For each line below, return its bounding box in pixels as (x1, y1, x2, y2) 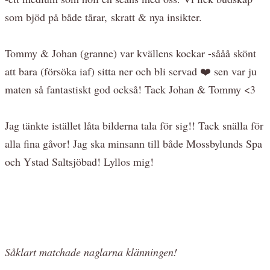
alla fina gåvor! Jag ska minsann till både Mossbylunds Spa (5, 136, 262, 151)
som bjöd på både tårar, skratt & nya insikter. (5, 9, 202, 24)
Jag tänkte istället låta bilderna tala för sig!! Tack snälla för (5, 118, 263, 133)
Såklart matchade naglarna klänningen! (5, 244, 181, 259)
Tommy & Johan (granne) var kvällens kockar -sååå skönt (5, 45, 256, 60)
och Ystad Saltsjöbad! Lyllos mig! (5, 154, 154, 169)
